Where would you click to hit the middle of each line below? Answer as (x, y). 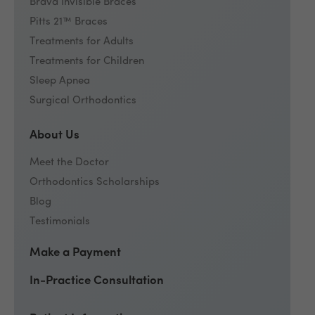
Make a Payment (76, 253)
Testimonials (60, 222)
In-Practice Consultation (97, 281)
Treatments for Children (87, 62)
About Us (55, 136)
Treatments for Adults (82, 42)
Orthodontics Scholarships (95, 183)
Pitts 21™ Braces (69, 22)
